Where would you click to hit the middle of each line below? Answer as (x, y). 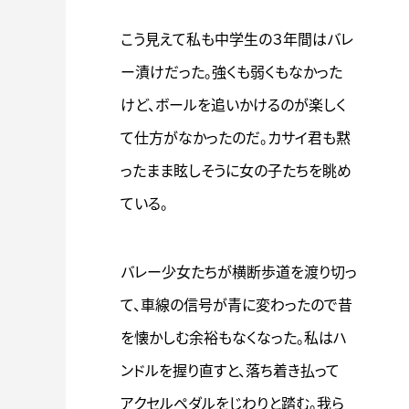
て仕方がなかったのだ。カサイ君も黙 (236, 138)
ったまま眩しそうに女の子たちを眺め (236, 171)
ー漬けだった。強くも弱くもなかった (231, 72)
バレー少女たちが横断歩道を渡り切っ (239, 272)
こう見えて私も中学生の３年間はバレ (237, 39)
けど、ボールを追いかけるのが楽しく (233, 105)
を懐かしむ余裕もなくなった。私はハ (234, 338)
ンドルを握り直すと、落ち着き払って (230, 371)
